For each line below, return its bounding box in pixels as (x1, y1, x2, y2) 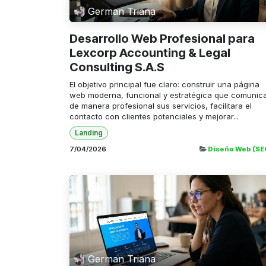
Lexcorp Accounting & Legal (69, 45, 230, 60)
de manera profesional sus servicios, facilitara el (69, 100, 252, 110)
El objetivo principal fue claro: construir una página (69, 79, 259, 89)
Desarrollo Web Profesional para (69, 31, 255, 46)
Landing (74, 128, 103, 137)
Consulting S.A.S (69, 59, 164, 74)
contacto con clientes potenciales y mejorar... (69, 111, 239, 121)
